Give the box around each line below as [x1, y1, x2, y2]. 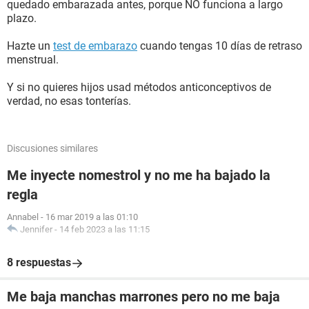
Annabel [7, 212, 39, 222]
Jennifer [20, 224, 52, 235]
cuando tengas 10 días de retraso [137, 39, 302, 52]
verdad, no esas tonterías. [7, 94, 131, 108]
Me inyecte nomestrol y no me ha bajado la [7, 167, 270, 183]
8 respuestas [7, 256, 71, 269]
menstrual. [7, 53, 59, 66]
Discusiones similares [7, 143, 98, 154]
